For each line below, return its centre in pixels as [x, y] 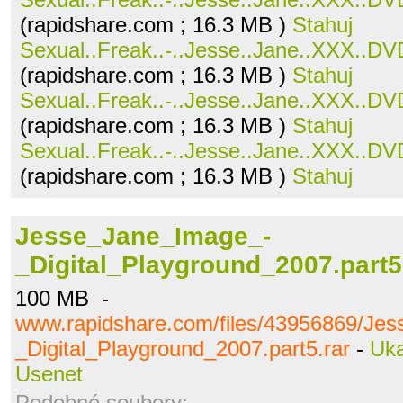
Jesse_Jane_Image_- [143, 236]
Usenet [49, 374]
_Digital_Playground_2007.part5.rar [183, 349]
